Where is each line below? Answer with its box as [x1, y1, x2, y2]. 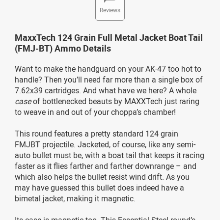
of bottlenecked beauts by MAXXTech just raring [31, 95, 199, 107]
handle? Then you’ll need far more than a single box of [15, 74, 203, 85]
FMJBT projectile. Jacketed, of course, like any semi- [15, 138, 195, 150]
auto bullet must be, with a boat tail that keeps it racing [15, 149, 204, 161]
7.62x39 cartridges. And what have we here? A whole [15, 84, 196, 96]
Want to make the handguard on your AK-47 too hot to [15, 63, 201, 74]
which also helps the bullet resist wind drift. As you [15, 171, 190, 182]
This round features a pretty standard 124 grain [15, 128, 178, 139]
